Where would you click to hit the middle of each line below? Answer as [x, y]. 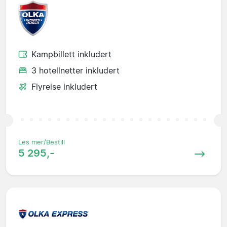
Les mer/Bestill [42, 142]
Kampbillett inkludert [71, 54]
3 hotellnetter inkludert [75, 71]
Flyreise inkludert [64, 87]
